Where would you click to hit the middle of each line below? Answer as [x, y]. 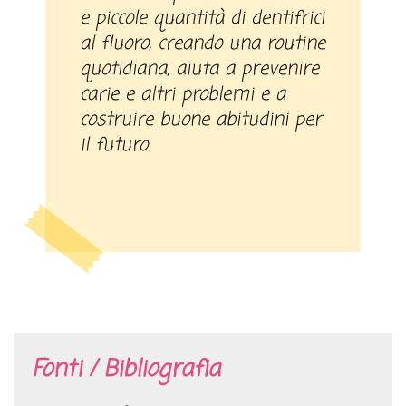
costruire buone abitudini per [201, 120]
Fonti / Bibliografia [126, 369]
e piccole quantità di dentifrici [203, 18]
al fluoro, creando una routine [203, 43]
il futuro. [116, 145]
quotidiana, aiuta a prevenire [200, 69]
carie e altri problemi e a [183, 94]
